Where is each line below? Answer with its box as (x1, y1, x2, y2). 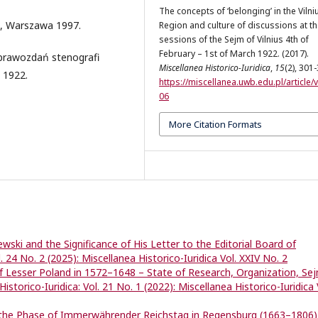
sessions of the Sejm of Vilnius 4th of (159, 33, 309, 45)
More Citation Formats (169, 117, 262, 131)
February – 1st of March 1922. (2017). (159, 47, 309, 60)
